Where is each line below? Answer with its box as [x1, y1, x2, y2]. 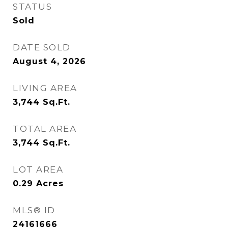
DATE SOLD [13, 42, 71, 52]
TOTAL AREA [13, 124, 76, 134]
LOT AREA [13, 164, 63, 175]
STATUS [13, 2, 52, 12]
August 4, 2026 [13, 56, 86, 66]
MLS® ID [13, 205, 55, 215]
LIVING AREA [13, 83, 77, 93]
